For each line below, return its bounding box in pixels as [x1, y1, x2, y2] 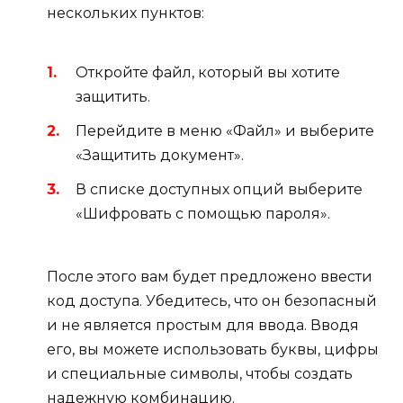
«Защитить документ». [76, 146, 244, 164]
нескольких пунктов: [47, 4, 204, 22]
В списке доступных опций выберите [76, 181, 363, 199]
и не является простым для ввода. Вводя [47, 317, 359, 335]
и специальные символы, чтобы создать [47, 365, 353, 383]
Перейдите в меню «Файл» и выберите [76, 121, 374, 139]
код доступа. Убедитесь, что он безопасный [47, 292, 377, 310]
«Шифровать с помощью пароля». [76, 205, 330, 223]
